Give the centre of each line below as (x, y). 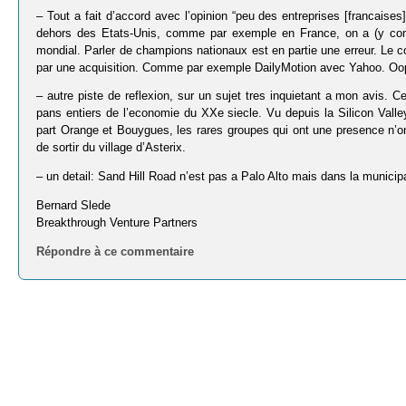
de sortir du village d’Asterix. (111, 148)
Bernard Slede (74, 205)
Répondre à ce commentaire (116, 251)
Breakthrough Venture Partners (117, 222)
